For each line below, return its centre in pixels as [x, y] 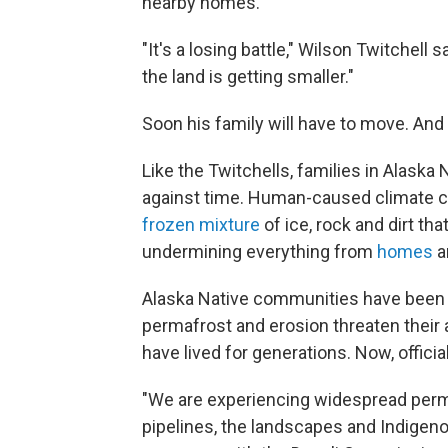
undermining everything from [259, 251]
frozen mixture [201, 224]
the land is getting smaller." [248, 76]
